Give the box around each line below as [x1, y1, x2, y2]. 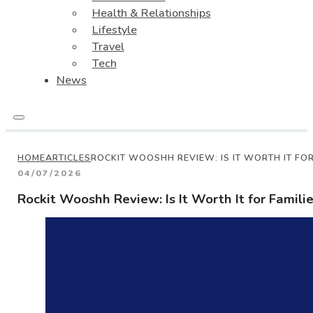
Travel [92, 38, 124, 54]
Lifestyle [92, 22, 137, 38]
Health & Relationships [92, 5, 211, 21]
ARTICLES [45, 152, 92, 164]
